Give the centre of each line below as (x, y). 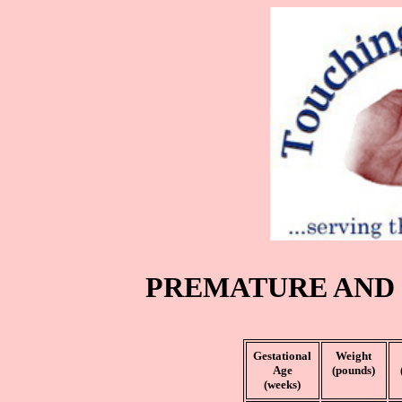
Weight (354, 356)
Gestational (282, 356)
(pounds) (354, 370)
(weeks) (282, 385)
